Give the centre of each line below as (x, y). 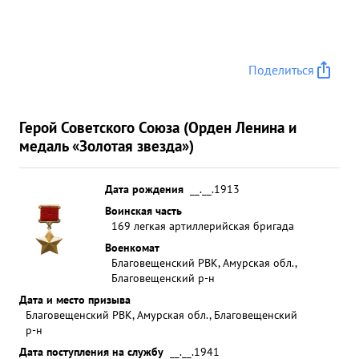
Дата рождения (144, 189)
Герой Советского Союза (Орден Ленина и (158, 127)
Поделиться (281, 70)
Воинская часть (143, 210)
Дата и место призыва (75, 299)
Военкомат (132, 247)
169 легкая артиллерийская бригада (203, 226)
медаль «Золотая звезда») (107, 145)
